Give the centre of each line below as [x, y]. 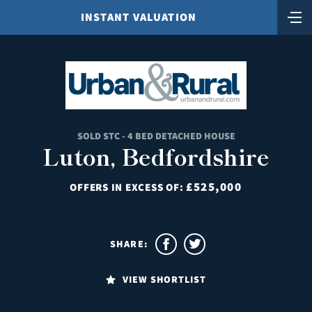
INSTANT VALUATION [139, 17]
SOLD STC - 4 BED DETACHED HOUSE [156, 135]
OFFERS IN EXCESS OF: [128, 187]
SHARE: [129, 243]
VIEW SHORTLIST [164, 279]
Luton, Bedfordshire [156, 156]
